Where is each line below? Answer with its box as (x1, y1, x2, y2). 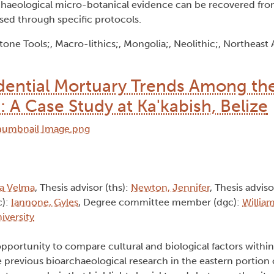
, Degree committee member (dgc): (78, 196, 242, 209)
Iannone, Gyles (11, 196, 78, 209)
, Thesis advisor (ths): (35, 182, 131, 194)
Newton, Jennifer (131, 182, 210, 194)
